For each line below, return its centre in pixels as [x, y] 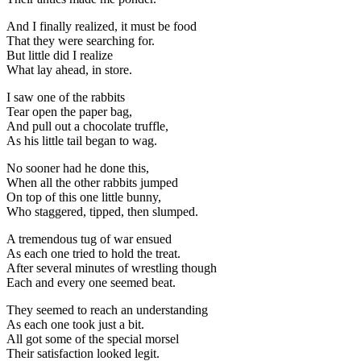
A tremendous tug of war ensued [89, 239]
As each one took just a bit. [75, 325]
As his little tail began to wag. [82, 141]
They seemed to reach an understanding [107, 310]
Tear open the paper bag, [69, 112]
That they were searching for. [81, 41]
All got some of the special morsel [93, 339]
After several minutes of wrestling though [112, 268]
